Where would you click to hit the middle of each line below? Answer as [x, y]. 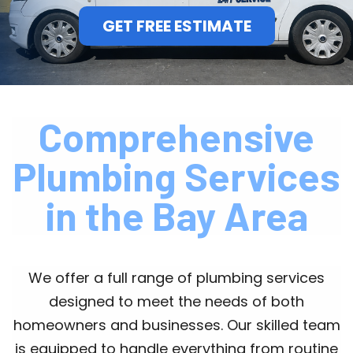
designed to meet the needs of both [176, 302]
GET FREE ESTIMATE [176, 26]
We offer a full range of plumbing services [176, 278]
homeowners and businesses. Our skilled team [176, 325]
